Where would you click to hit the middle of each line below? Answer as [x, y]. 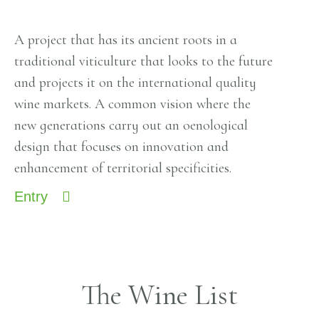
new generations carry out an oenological [131, 126]
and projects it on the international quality [135, 83]
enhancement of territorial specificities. [123, 168]
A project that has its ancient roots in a [126, 40]
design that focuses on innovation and [121, 147]
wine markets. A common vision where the [132, 104]
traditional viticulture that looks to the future [143, 62]
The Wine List [159, 295]
